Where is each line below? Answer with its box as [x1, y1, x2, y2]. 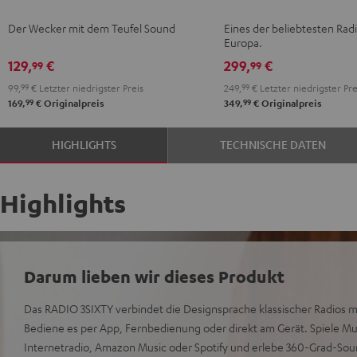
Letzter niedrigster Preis [37, 80, 143, 94]
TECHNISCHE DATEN [219, 136, 326, 151]
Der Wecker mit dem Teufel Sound [8, 20, 175, 35]
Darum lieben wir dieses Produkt [24, 265, 284, 287]
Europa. [223, 34, 262, 49]
